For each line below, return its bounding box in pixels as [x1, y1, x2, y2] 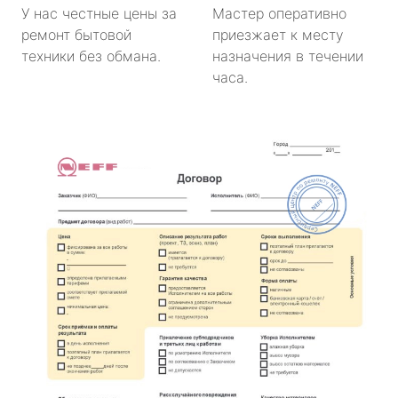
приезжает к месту [212, 25, 344, 44]
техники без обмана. [21, 46, 161, 65]
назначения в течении [212, 46, 363, 65]
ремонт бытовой [21, 25, 131, 44]
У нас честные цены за [21, 4, 177, 22]
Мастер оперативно [212, 4, 346, 22]
